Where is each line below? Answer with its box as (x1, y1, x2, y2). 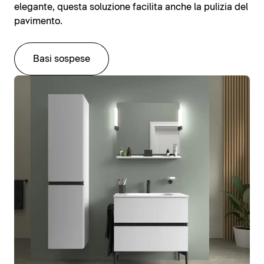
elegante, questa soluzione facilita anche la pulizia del (14, 2, 248, 12)
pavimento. (14, 16, 62, 27)
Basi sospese (33, 54, 90, 64)
